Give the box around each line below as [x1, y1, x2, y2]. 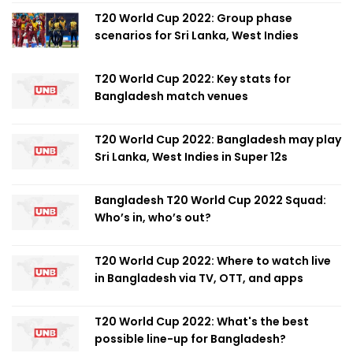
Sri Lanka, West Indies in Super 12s [95, 149, 288, 165]
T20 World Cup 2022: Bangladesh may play [95, 132, 341, 147]
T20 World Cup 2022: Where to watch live [95, 253, 331, 269]
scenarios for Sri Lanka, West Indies [95, 28, 299, 43]
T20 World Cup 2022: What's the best [95, 314, 309, 329]
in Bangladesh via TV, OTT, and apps [95, 270, 303, 286]
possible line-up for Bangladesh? [95, 331, 286, 347]
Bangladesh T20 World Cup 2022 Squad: [95, 192, 326, 208]
